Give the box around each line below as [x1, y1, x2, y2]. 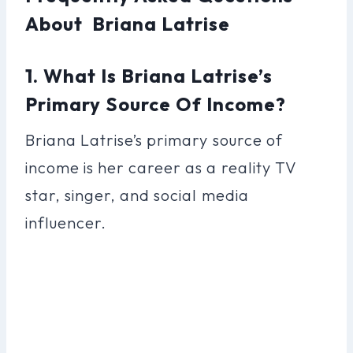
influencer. [25, 212, 107, 232]
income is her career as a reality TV [25, 157, 297, 177]
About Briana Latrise [25, 11, 231, 35]
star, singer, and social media [25, 184, 249, 205]
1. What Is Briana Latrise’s [25, 63, 273, 87]
